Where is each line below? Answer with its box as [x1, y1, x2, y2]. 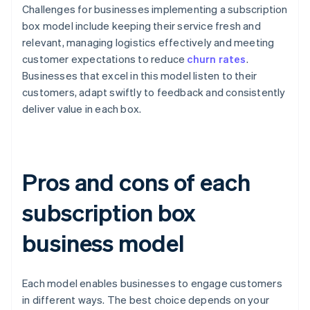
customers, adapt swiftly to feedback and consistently [22, 85, 286, 100]
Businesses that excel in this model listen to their [22, 69, 257, 83]
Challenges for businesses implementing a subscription [22, 2, 288, 17]
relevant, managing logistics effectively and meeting [22, 35, 275, 50]
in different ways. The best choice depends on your [22, 293, 270, 307]
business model [22, 228, 184, 258]
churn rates [187, 52, 246, 66]
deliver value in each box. [22, 102, 142, 116]
